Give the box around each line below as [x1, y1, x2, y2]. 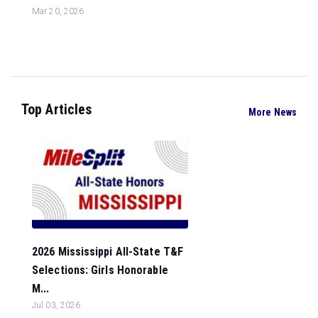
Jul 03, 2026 [32, 300, 81, 310]
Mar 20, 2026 [32, 6, 84, 16]
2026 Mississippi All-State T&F [32, 244, 184, 258]
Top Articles [21, 101, 92, 118]
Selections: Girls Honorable [32, 263, 168, 277]
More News [248, 106, 297, 118]
